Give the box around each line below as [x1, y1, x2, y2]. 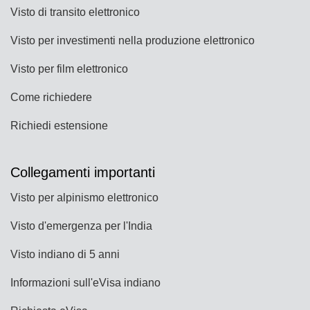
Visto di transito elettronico [10, 6, 140, 18]
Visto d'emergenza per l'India [10, 219, 152, 232]
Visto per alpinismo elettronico [10, 191, 158, 203]
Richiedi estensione [10, 119, 108, 131]
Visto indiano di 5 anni [10, 248, 120, 260]
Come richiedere [10, 91, 92, 103]
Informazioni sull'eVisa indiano [10, 276, 161, 289]
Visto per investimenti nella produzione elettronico [10, 34, 255, 46]
